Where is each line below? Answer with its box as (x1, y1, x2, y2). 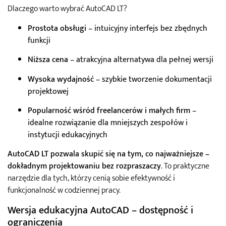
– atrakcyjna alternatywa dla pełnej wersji (68, 53, 213, 67)
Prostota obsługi (28, 21, 86, 35)
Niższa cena (28, 53, 68, 67)
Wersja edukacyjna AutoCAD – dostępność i (8, 201, 193, 219)
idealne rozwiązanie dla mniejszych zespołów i (28, 116, 188, 130)
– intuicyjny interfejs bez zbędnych (86, 21, 207, 35)
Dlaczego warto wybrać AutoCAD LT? (8, 2, 127, 16)
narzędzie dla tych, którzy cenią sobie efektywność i (8, 172, 175, 186)
